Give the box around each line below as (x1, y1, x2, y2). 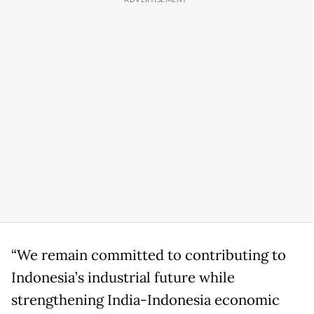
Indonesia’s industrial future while (11, 268, 235, 287)
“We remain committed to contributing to (11, 246, 286, 265)
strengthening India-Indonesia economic (11, 291, 280, 310)
